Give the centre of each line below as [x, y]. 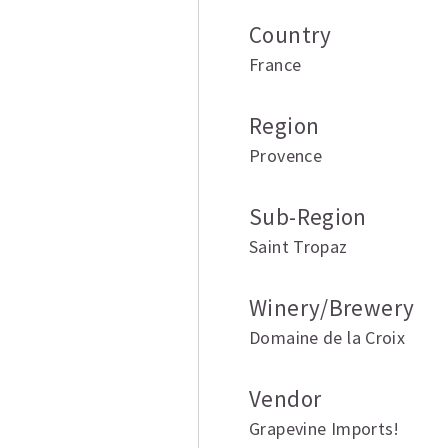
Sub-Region [308, 217]
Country [290, 35]
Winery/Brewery [332, 308]
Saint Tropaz [298, 247]
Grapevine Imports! [324, 429]
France [275, 65]
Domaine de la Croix [327, 338]
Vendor [285, 399]
